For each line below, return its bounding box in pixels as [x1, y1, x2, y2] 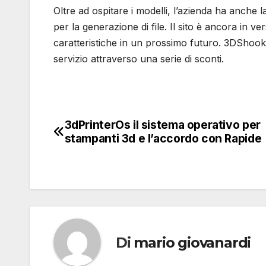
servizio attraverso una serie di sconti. [53, 53, 224, 65]
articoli [53, 142, 114, 166]
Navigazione [53, 118, 164, 142]
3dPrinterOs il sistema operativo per [64, 118, 261, 132]
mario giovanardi [134, 233, 251, 251]
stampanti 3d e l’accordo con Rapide [64, 131, 262, 146]
